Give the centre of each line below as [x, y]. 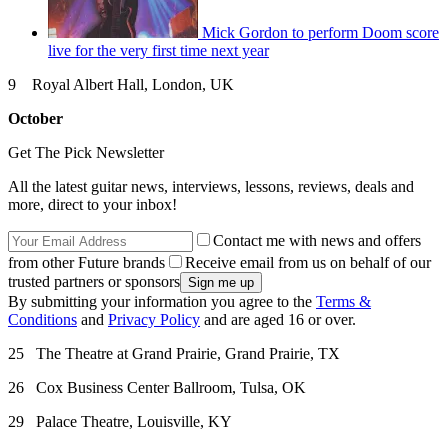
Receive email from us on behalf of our [308, 262]
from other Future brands [86, 262]
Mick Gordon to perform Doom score [320, 32]
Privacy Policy [154, 319]
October [35, 118]
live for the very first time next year [158, 50]
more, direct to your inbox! [92, 204]
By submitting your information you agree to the [162, 301]
